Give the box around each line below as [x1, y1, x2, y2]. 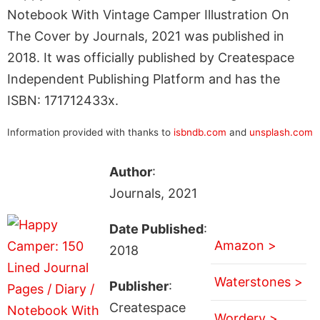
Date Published [109, 221, 204, 236]
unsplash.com [249, 126, 313, 138]
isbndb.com [174, 126, 226, 138]
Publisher [109, 278, 169, 294]
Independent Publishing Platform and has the [7, 71, 280, 86]
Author [109, 164, 152, 179]
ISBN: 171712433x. [7, 92, 119, 108]
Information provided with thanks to [7, 126, 174, 138]
